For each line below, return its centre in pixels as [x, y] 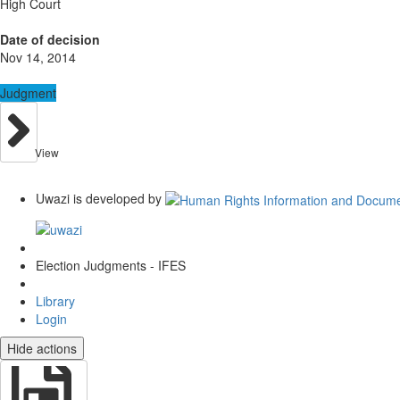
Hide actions [42, 348]
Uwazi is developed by [99, 198]
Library [55, 300]
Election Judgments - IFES [111, 265]
